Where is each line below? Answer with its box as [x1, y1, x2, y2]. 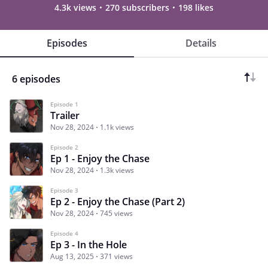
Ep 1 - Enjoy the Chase [50, 151, 150, 165]
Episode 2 [50, 142, 78, 151]
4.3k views [54, 1, 96, 13]
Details [185, 36, 217, 50]
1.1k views [100, 121, 134, 132]
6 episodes [12, 72, 60, 86]
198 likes [178, 1, 214, 13]
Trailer [50, 108, 80, 122]
